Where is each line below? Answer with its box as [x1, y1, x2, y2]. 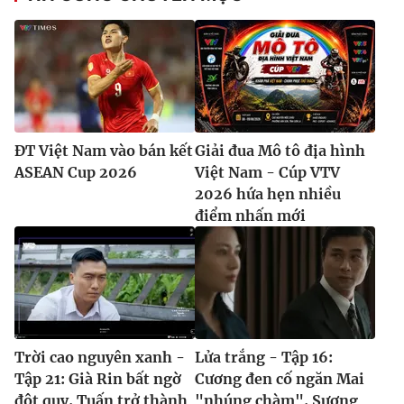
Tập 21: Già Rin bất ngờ [14, 370, 181, 389]
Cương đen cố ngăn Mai [195, 370, 364, 389]
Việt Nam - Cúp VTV [195, 163, 340, 182]
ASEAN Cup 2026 [14, 163, 137, 182]
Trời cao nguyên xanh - [14, 348, 185, 367]
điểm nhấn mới [195, 207, 306, 225]
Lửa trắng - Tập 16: [195, 348, 333, 367]
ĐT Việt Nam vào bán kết [14, 142, 193, 161]
